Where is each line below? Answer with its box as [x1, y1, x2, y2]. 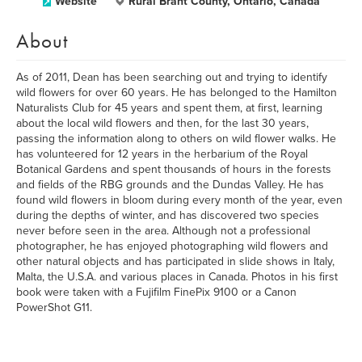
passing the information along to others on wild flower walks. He [16, 132, 336, 145]
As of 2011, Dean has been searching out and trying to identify [16, 70, 327, 84]
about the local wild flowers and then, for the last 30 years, [16, 116, 309, 130]
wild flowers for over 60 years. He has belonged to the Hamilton [16, 86, 337, 99]
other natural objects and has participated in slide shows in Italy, [16, 255, 335, 268]
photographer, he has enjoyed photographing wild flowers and [16, 239, 328, 253]
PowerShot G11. [16, 301, 92, 314]
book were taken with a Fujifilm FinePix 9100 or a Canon [16, 285, 297, 299]
